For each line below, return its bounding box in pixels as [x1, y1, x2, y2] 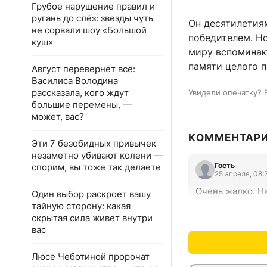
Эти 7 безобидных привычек [32, 138, 156, 149]
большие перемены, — [32, 99, 132, 110]
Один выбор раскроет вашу [32, 188, 151, 200]
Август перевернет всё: [32, 63, 135, 74]
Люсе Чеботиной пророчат [32, 251, 150, 262]
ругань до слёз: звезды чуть [32, 13, 153, 24]
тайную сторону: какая [32, 200, 131, 212]
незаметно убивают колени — [32, 150, 163, 161]
